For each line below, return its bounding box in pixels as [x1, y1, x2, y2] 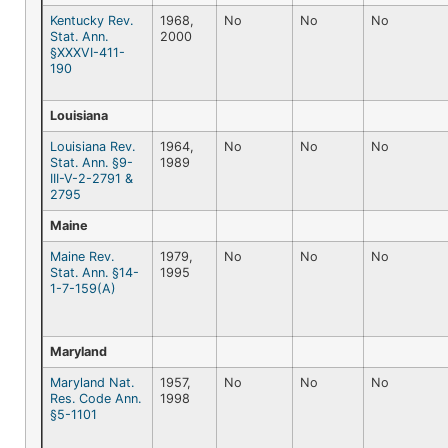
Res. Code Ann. [50, 390, 141, 406]
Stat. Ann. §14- [50, 264, 139, 280]
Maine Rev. [50, 248, 114, 264]
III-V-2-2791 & [50, 170, 133, 186]
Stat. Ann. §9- [50, 154, 133, 170]
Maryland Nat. [50, 374, 134, 390]
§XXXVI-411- [50, 44, 125, 60]
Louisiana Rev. [50, 138, 135, 154]
